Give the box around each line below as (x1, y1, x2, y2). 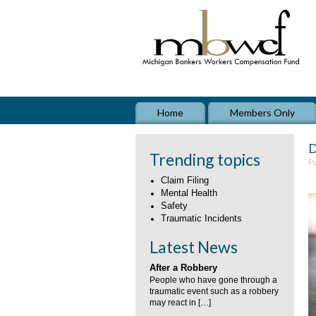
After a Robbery (150, 262, 217, 273)
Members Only (230, 107, 295, 119)
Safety (161, 200, 188, 211)
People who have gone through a (150, 275, 277, 285)
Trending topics (150, 150, 260, 169)
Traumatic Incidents (161, 213, 242, 224)
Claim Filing (161, 175, 209, 186)
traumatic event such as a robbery (150, 286, 279, 296)
